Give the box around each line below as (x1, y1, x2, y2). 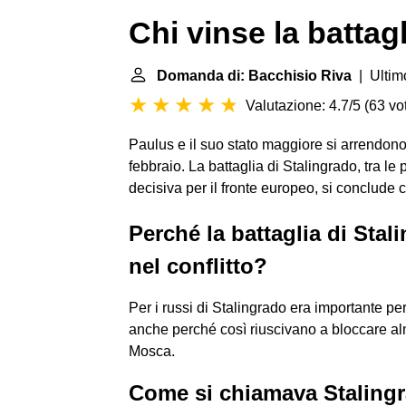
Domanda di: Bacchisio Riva (157, 68, 352, 83)
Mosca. (129, 343, 175, 359)
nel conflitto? (129, 254, 267, 278)
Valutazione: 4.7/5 (246, 98, 361, 113)
